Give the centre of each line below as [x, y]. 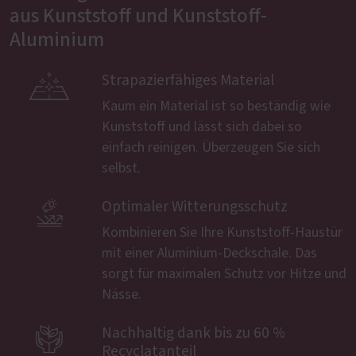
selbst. [121, 168]
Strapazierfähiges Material [188, 80]
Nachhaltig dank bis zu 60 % [193, 333]
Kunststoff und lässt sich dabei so [202, 127]
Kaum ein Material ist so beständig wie [216, 106]
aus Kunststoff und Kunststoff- [138, 16]
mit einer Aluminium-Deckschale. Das [209, 253]
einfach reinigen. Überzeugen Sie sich [211, 147]
